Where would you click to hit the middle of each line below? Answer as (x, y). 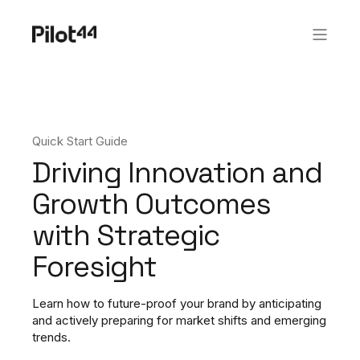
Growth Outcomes (151, 204)
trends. (53, 337)
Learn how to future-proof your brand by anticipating (177, 303)
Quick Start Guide (80, 141)
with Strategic (126, 235)
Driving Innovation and (177, 173)
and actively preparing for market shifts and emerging (179, 320)
